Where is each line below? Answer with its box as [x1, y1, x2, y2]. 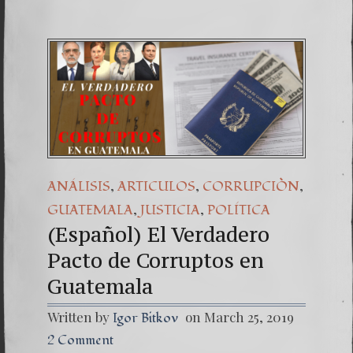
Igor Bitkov [113, 309, 178, 327]
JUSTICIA [140, 201, 200, 219]
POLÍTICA [207, 201, 270, 219]
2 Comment [47, 331, 113, 349]
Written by [47, 308, 113, 325]
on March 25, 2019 [185, 308, 294, 325]
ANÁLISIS [47, 177, 110, 195]
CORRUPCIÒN [203, 177, 299, 195]
